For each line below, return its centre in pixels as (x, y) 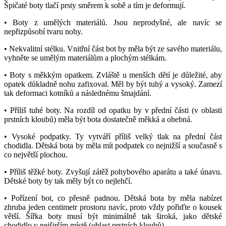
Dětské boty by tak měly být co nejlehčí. (68, 181)
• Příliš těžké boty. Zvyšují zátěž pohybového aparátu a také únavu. (113, 172)
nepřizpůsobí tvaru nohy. (43, 31)
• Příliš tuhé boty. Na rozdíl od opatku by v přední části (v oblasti (113, 110)
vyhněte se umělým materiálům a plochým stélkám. (85, 58)
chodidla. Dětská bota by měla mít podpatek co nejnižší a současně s (113, 145)
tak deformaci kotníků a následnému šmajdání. (78, 93)
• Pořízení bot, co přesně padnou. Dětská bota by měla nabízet (113, 198)
